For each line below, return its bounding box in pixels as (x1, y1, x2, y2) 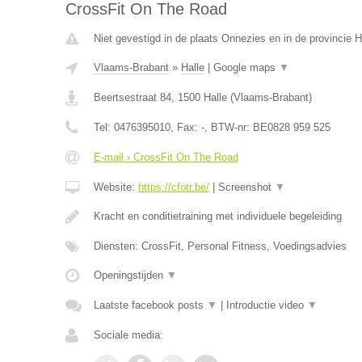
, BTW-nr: (204, 121, 253, 133)
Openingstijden (93, 269, 166, 281)
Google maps (213, 61, 279, 74)
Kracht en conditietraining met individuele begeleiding (93, 210, 342, 222)
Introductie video (225, 299, 307, 311)
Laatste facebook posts (93, 299, 207, 311)
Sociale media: (93, 329, 163, 341)
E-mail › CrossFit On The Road (93, 151, 238, 163)
